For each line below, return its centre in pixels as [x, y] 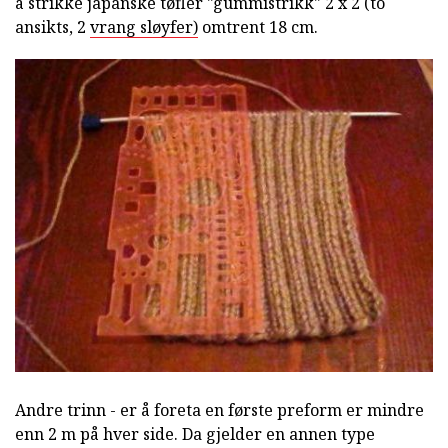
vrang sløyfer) [144, 27]
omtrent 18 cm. [258, 27]
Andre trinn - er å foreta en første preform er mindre [219, 410]
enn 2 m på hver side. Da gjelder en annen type [195, 434]
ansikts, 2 [52, 27]
